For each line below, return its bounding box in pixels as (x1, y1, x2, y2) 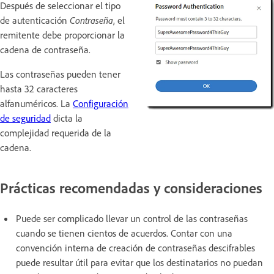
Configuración (73, 97, 128, 109)
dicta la (51, 111, 83, 124)
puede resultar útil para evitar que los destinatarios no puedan (16, 256, 263, 268)
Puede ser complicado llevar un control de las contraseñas (16, 212, 248, 224)
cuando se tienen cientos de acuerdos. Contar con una (16, 226, 232, 239)
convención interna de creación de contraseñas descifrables (16, 241, 255, 254)
